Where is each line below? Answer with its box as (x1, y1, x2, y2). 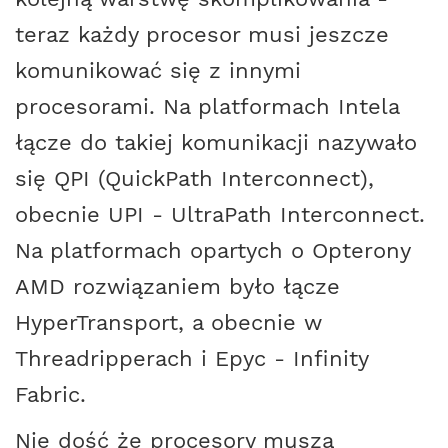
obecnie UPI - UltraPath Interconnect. (15, 200, 425, 227)
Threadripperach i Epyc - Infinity (15, 344, 368, 371)
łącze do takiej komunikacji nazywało (15, 128, 417, 155)
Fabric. (15, 380, 86, 407)
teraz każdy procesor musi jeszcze (15, 20, 389, 47)
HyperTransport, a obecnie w (15, 308, 322, 335)
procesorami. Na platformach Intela (15, 92, 399, 119)
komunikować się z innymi (15, 56, 301, 83)
